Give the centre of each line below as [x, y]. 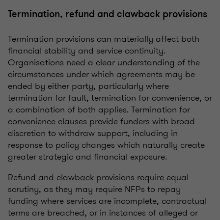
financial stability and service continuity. [87, 51]
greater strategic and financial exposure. [87, 157]
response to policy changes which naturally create [106, 145]
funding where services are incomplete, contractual [107, 201]
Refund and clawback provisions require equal [98, 178]
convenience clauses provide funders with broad [101, 122]
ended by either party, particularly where [88, 86]
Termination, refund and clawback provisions [108, 14]
